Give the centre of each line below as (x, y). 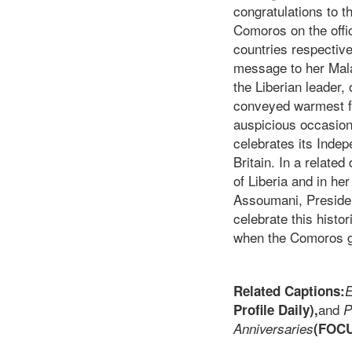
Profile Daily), (276, 310)
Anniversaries (273, 329)
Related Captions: (289, 291)
